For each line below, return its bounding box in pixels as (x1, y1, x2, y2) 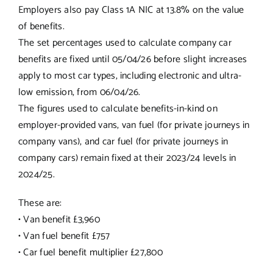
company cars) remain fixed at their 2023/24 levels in (18, 149, 236, 166)
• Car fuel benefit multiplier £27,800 (18, 244, 163, 261)
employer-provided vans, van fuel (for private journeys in (18, 116, 250, 133)
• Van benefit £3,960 (18, 211, 100, 228)
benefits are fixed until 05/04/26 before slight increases (18, 51, 247, 68)
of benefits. (18, 18, 65, 35)
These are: (18, 194, 62, 211)
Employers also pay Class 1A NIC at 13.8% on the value (18, 1, 244, 18)
